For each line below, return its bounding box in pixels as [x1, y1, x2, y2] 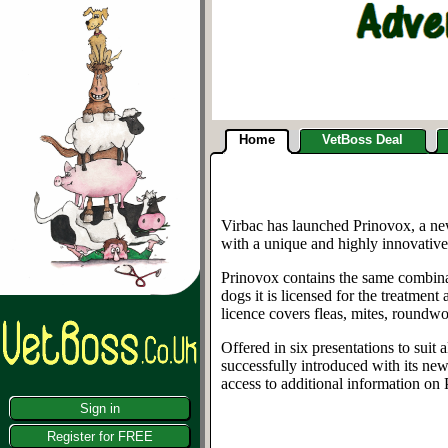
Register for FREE [47, 429, 153, 444]
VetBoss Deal [322, 132, 403, 147]
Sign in [80, 401, 120, 416]
